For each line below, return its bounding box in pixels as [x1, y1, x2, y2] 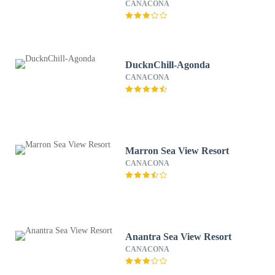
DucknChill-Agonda [125, 60, 211, 70]
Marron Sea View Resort [125, 145, 230, 156]
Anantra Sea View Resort [125, 231, 232, 242]
